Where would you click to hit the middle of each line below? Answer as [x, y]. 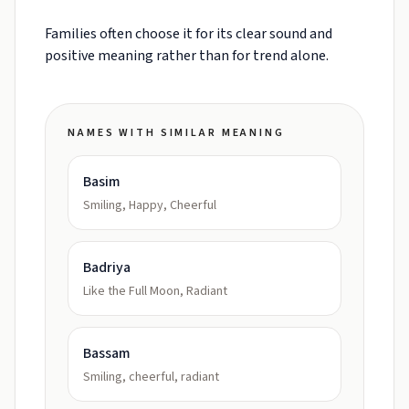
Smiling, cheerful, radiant [151, 377]
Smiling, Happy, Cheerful [150, 205]
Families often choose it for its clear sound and [189, 34]
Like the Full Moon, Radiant [155, 291]
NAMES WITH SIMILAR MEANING [176, 133]
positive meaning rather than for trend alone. [187, 56]
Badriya [107, 267]
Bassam [107, 353]
